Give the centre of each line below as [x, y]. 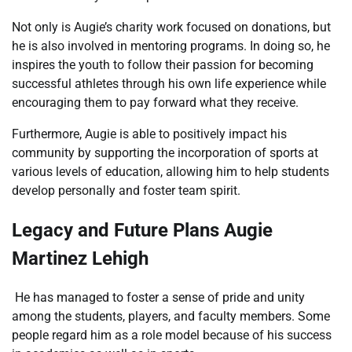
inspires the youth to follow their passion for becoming [163, 64]
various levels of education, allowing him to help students [170, 171]
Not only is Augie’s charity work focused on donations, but [171, 27]
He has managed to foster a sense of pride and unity [158, 297]
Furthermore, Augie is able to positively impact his [149, 134]
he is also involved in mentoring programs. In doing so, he [171, 46]
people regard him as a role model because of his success [172, 335]
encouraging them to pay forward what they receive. [155, 102]
